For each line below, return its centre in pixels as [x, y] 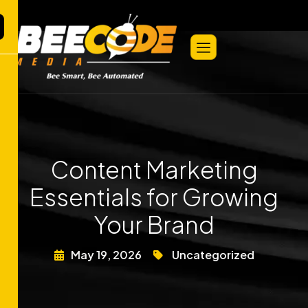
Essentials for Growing [154, 197]
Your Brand [154, 225]
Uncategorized [213, 255]
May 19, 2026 [106, 255]
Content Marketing [154, 170]
